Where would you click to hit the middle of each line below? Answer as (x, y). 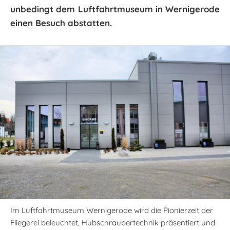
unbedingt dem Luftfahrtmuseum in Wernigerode (115, 9)
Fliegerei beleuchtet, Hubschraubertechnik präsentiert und (113, 222)
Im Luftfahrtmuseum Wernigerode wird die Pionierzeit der (112, 210)
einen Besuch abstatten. (61, 23)
